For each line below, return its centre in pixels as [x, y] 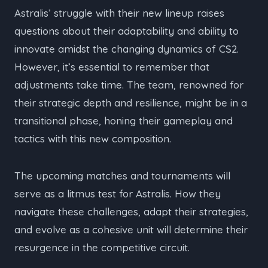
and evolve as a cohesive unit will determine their [131, 229]
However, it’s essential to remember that [112, 66]
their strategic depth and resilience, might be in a [131, 102]
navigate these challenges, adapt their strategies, [131, 211]
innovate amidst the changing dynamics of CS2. [127, 48]
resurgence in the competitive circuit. [102, 247]
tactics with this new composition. [93, 138]
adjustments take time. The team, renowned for [129, 84]
